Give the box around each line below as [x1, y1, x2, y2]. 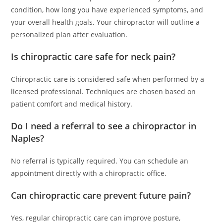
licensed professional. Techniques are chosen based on [11, 87, 196, 96]
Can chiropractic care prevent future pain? [11, 189, 191, 201]
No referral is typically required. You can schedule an [11, 156, 189, 166]
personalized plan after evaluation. [11, 30, 128, 39]
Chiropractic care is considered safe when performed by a [11, 74, 205, 84]
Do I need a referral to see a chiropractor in [11, 120, 197, 132]
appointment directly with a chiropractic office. [11, 168, 167, 178]
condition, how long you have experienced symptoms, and [11, 5, 204, 14]
